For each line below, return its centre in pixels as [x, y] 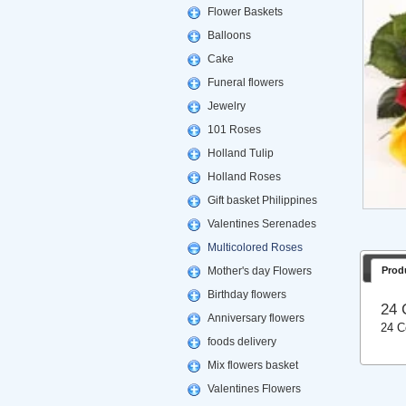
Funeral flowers [245, 82]
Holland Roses [244, 177]
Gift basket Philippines [262, 200]
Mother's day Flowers [259, 271]
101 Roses [234, 130]
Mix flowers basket [252, 365]
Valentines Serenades [261, 224]
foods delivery [242, 342]
